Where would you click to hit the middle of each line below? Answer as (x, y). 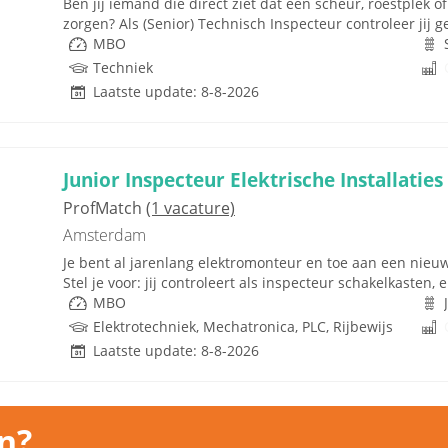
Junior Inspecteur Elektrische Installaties (253, 179)
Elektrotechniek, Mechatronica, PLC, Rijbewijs (243, 326)
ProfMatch (104, 208)
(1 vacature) (190, 208)
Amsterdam (104, 235)
